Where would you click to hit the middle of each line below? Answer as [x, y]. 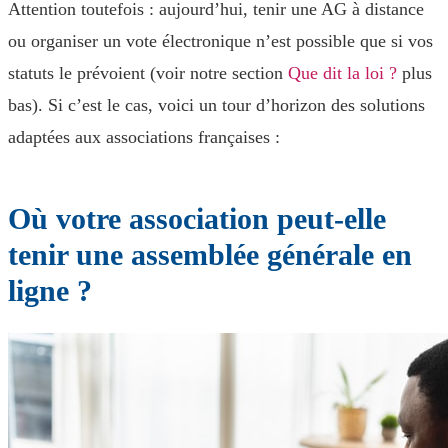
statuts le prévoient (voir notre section [148, 73]
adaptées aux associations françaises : [144, 137]
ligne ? [50, 290]
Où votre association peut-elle [197, 218]
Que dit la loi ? [342, 73]
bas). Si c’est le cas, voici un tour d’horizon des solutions [216, 105]
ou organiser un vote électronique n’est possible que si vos [220, 41]
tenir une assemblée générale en [210, 254]
